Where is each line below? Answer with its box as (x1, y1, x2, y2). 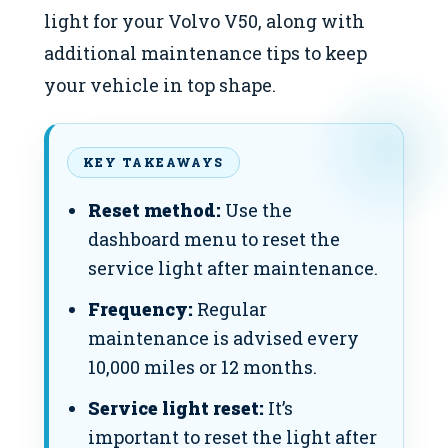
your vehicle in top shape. (44, 73, 276, 98)
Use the (220, 198, 292, 223)
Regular (192, 297, 267, 322)
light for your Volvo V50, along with (44, 9, 365, 34)
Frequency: (87, 297, 193, 322)
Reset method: (87, 198, 221, 223)
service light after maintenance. (87, 256, 378, 281)
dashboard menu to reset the (87, 227, 340, 252)
